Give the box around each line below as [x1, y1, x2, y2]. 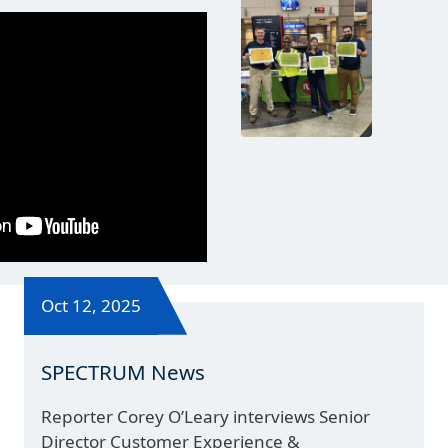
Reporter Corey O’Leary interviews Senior [41, 404, 371, 428]
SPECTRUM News [41, 358, 206, 387]
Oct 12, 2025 [41, 294, 142, 318]
